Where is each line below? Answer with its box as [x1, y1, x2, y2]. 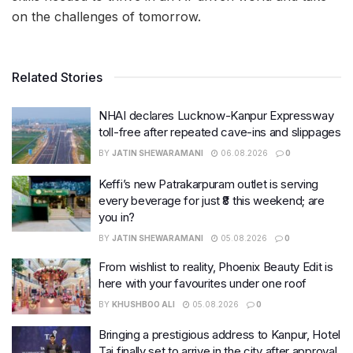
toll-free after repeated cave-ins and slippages [98, 124, 341, 140]
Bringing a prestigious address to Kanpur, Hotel [98, 327, 340, 343]
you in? [98, 209, 135, 225]
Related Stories [12, 69, 102, 86]
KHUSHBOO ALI [112, 299, 175, 309]
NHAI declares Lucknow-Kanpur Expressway [98, 108, 334, 124]
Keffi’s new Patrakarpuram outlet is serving [98, 176, 319, 191]
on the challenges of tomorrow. [12, 9, 201, 25]
